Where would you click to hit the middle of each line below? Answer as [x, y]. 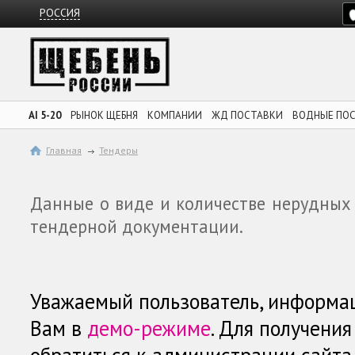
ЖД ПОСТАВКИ [247, 115]
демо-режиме [149, 328]
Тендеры [118, 150]
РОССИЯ [60, 13]
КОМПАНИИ [175, 115]
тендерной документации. [137, 226]
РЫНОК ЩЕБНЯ [104, 115]
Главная [64, 150]
